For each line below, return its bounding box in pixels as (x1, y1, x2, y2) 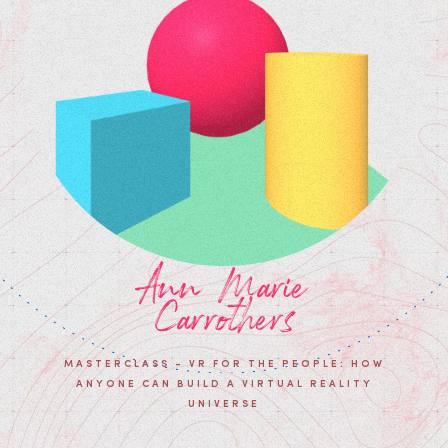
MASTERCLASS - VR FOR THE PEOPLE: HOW (63, 356, 385, 370)
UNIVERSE (188, 396, 260, 410)
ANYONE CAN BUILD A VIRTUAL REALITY (75, 376, 373, 390)
